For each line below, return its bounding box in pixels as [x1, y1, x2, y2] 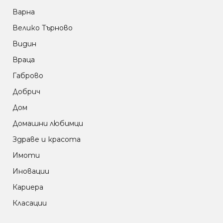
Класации [12, 199, 47, 208]
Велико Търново [12, 23, 73, 33]
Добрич [12, 87, 40, 97]
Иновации [12, 167, 49, 176]
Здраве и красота [12, 135, 81, 144]
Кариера [12, 183, 43, 192]
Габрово [12, 71, 43, 81]
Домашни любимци [12, 119, 83, 128]
